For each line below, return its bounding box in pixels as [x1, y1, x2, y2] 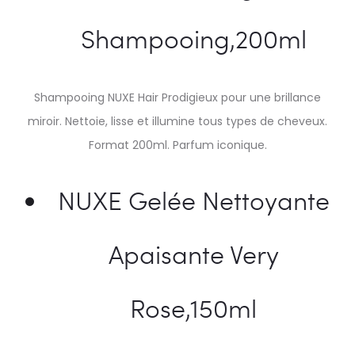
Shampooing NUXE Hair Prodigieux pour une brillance [34, 90, 321, 105]
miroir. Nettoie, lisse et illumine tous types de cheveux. [28, 113, 327, 129]
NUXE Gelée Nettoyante [57, 183, 330, 217]
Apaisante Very [108, 237, 279, 271]
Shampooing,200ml [80, 21, 307, 55]
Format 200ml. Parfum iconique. [88, 137, 267, 153]
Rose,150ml [130, 291, 257, 325]
